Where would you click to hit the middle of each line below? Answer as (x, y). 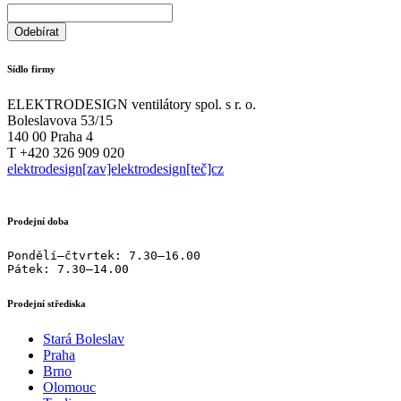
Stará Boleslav (84, 338)
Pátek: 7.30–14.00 (68, 269)
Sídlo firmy (31, 68)
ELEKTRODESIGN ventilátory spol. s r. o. (132, 104)
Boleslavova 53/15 (60, 120)
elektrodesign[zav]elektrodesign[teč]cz (115, 168)
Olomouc (69, 387)
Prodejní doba (38, 221)
